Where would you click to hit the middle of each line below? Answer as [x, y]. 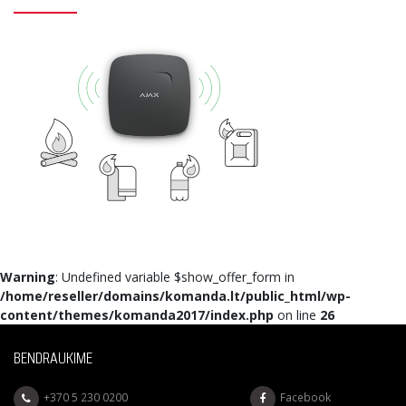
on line [297, 315]
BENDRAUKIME [53, 358]
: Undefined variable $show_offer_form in [175, 277]
